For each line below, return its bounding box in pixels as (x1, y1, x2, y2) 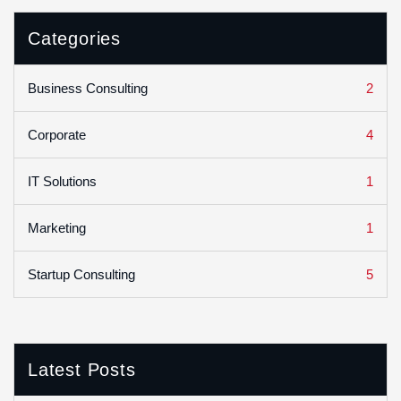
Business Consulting (28, 81, 148, 97)
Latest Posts (28, 360, 136, 380)
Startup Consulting (28, 267, 135, 283)
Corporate (28, 127, 86, 143)
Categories (28, 29, 121, 49)
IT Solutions (28, 174, 97, 190)
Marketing (28, 220, 86, 236)
